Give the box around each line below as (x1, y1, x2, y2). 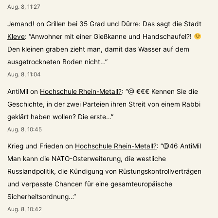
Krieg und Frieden (7, 142, 63, 150)
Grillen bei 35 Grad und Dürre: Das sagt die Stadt (46, 19, 201, 28)
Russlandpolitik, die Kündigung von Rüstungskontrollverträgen (7, 167, 201, 176)
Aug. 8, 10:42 (7, 206, 42, 213)
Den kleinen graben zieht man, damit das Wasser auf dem (7, 45, 189, 53)
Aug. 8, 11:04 (7, 71, 41, 78)
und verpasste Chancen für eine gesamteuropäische (7, 180, 172, 188)
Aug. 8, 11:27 (7, 3, 40, 11)
